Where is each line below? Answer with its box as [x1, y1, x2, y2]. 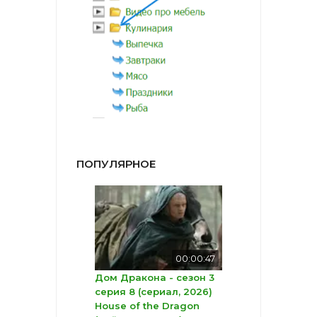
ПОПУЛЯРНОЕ [76, 157, 156, 171]
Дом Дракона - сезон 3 [95, 272, 214, 284]
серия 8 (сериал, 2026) [95, 286, 212, 298]
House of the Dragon [95, 300, 200, 312]
